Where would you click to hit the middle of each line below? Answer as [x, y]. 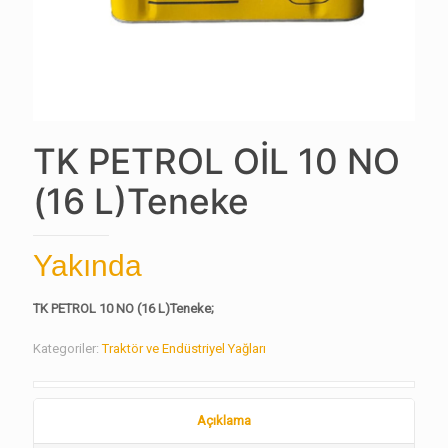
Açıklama [224, 420]
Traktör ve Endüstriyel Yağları [184, 348]
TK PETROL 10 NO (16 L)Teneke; [123, 308]
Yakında [87, 265]
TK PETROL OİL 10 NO [216, 161]
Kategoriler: [67, 348]
